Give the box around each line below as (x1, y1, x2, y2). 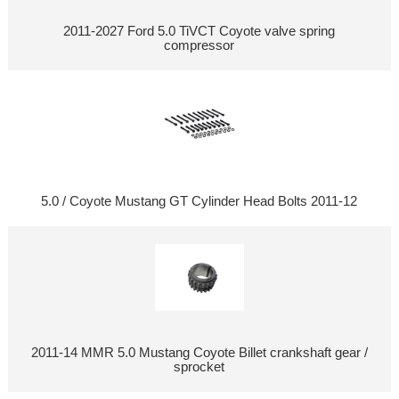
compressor (164, 37, 235, 53)
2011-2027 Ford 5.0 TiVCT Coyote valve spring (63, 23, 336, 38)
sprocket (174, 359, 225, 374)
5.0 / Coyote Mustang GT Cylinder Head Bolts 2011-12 (41, 193, 358, 208)
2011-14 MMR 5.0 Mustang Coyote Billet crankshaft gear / (30, 345, 368, 360)
